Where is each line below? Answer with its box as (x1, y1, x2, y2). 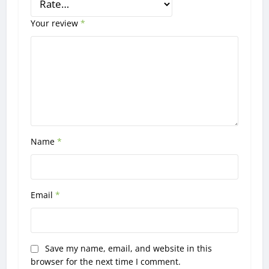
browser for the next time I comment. (31, 255, 181, 267)
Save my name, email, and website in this (45, 242, 213, 254)
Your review (31, 17, 81, 29)
